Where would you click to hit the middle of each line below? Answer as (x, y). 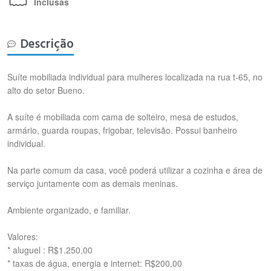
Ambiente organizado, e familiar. (69, 210)
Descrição (47, 44)
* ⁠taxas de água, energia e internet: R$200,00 (95, 263)
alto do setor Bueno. (46, 90)
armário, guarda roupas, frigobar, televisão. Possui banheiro (122, 130)
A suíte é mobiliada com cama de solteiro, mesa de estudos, (123, 117)
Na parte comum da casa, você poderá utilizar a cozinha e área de (135, 170)
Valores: (23, 237)
